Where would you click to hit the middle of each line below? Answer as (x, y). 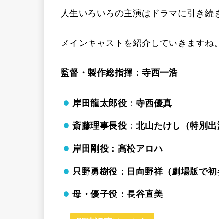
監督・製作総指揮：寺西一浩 (119, 73)
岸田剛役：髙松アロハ (118, 148)
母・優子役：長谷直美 (118, 194)
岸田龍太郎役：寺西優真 (122, 103)
